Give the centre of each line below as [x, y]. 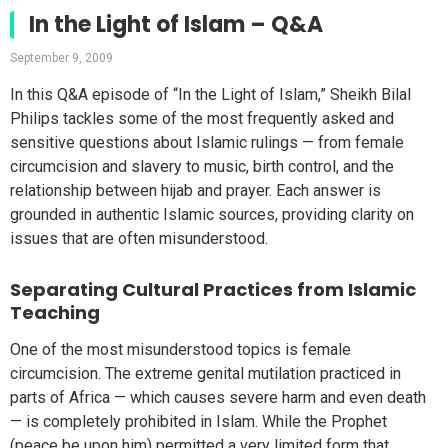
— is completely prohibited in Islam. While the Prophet [198, 421]
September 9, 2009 [61, 58]
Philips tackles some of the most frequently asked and [202, 119]
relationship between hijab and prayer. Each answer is [195, 191]
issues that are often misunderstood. [139, 239]
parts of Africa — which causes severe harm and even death [218, 397]
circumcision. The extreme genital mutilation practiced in [205, 373]
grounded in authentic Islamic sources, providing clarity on [212, 215]
